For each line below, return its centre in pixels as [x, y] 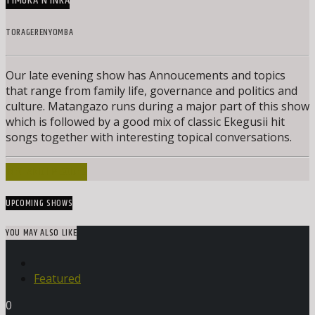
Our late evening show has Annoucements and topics [146, 75]
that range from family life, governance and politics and [152, 90]
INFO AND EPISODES [46, 172]
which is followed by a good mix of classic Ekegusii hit [145, 121]
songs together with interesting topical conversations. [149, 137]
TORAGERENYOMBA [40, 32]
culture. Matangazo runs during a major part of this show [157, 106]
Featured [57, 279]
